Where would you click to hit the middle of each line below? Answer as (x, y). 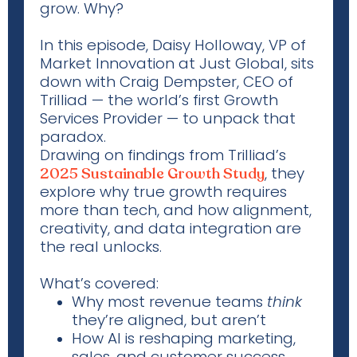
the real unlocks (100, 247)
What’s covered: (99, 283)
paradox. (73, 137)
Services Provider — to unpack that (168, 118)
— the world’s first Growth (183, 100)
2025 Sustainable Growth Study (152, 174)
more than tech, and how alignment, (176, 210)
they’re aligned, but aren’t (169, 320)
